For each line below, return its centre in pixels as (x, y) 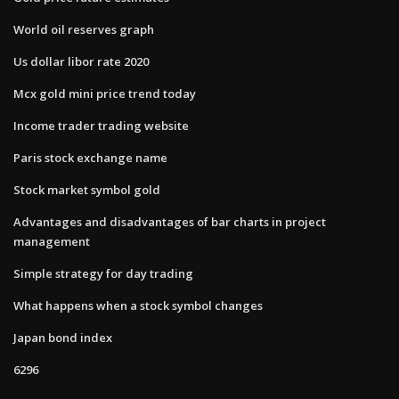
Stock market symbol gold (87, 189)
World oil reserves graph (84, 29)
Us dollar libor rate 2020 (81, 61)
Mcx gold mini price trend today (105, 93)
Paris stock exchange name (90, 157)
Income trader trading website (101, 125)
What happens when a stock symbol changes (138, 305)
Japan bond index (63, 337)
